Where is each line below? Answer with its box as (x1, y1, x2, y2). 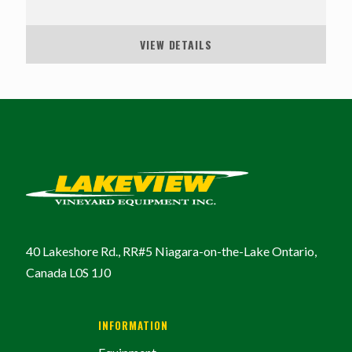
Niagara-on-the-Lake (155, 244, 272, 259)
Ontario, (272, 244, 317, 259)
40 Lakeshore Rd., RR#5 (26, 244, 155, 259)
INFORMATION (97, 317, 168, 334)
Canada (26, 265, 69, 280)
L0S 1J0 (69, 265, 111, 280)
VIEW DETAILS (140, 36, 212, 53)
